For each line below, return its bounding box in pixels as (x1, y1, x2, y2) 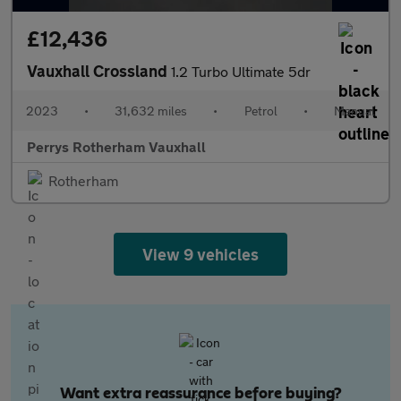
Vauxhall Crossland (27, 61, 171, 81)
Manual (333, 103, 375, 118)
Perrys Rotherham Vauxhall (27, 138, 206, 155)
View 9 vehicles (141, 244, 260, 264)
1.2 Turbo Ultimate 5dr (171, 63, 311, 80)
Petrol (243, 103, 277, 118)
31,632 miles (115, 103, 188, 118)
